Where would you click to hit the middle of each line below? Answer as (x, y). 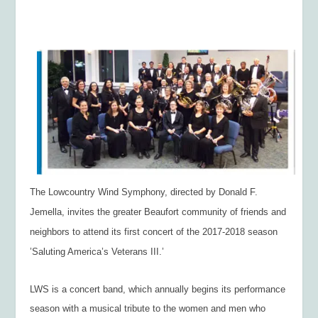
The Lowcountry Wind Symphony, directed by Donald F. (144, 192)
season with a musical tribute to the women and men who (148, 309)
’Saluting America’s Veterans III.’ (97, 251)
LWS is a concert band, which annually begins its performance (158, 290)
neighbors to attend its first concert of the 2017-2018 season (154, 231)
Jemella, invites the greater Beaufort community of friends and (158, 212)
